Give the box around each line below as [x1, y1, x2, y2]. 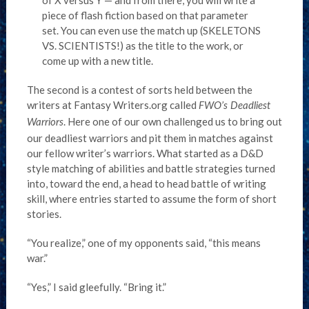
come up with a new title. [42, 54, 154, 67]
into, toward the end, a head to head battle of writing [26, 177, 266, 190]
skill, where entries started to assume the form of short [26, 192, 277, 205]
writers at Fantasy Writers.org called [26, 99, 199, 111]
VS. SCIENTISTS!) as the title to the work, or [42, 39, 244, 52]
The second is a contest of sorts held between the [26, 83, 252, 96]
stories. [26, 208, 61, 220]
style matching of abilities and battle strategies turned [26, 162, 275, 175]
